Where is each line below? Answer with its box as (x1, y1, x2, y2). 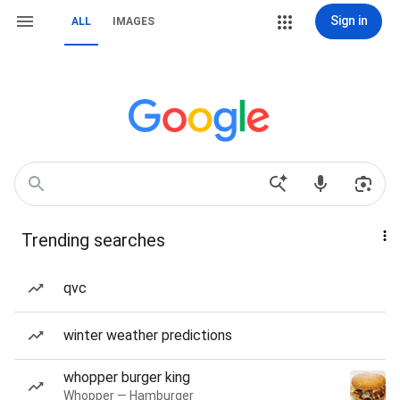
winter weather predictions (63, 327, 232, 344)
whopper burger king (63, 369, 190, 386)
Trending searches (21, 229, 165, 251)
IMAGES (112, 15, 154, 28)
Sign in (329, 13, 368, 28)
